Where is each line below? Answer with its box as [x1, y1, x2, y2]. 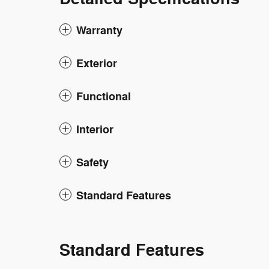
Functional [76, 89, 131, 104]
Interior [76, 122, 113, 137]
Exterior [76, 56, 117, 71]
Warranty [76, 23, 122, 38]
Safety [76, 156, 109, 170]
